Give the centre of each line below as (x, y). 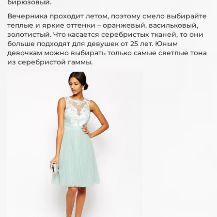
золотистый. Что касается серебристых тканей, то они (105, 34)
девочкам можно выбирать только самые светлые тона (107, 53)
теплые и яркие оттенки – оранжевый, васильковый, (103, 25)
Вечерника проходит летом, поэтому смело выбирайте (107, 16)
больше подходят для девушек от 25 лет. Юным (93, 44)
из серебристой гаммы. (50, 62)
